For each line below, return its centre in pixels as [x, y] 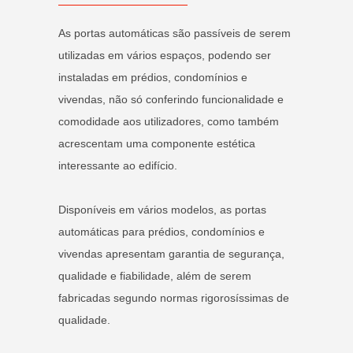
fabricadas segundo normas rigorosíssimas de [174, 297]
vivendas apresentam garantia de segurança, [171, 253]
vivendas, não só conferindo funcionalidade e [171, 99]
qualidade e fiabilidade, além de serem [155, 275]
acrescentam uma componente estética [157, 143]
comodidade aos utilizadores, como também [169, 121]
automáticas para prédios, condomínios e [162, 231]
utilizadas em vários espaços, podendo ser [165, 55]
